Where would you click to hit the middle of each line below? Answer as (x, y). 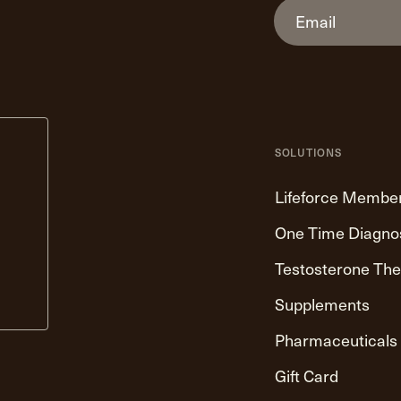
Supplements (322, 304)
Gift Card (307, 376)
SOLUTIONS (308, 153)
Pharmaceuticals (336, 340)
